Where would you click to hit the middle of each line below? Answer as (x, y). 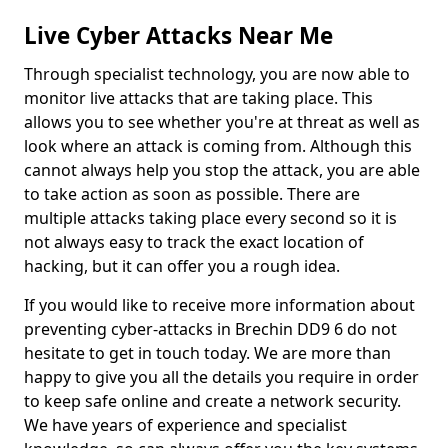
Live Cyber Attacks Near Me (178, 35)
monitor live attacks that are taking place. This (198, 98)
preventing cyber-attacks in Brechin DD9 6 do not (210, 329)
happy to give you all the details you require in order (221, 377)
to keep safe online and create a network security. (212, 401)
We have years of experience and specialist (185, 425)
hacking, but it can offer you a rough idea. (184, 266)
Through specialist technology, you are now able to (217, 74)
